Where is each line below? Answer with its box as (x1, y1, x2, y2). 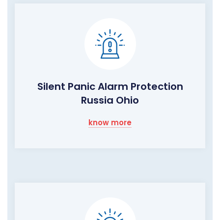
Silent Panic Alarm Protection (37, 80, 183, 94)
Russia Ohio (81, 93, 139, 108)
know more (88, 117, 132, 128)
